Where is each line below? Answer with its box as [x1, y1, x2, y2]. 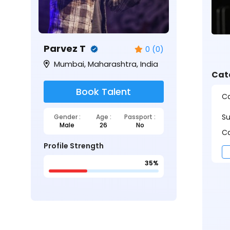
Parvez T [44, 42, 88, 55]
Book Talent [76, 85, 131, 98]
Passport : [124, 112, 156, 121]
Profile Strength [44, 140, 104, 151]
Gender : [53, 112, 81, 121]
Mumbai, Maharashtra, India [52, 58, 158, 69]
